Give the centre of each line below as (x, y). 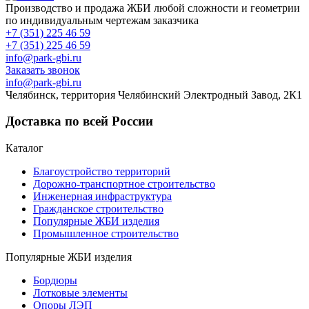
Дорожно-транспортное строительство (124, 184)
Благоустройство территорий (102, 172)
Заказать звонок (43, 70)
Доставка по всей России (79, 121)
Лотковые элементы (80, 293)
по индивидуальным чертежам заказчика (103, 20)
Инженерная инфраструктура (102, 197)
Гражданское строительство (98, 209)
